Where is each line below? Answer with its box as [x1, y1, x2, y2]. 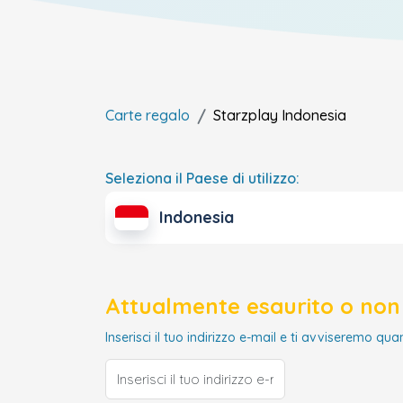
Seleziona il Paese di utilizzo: [105, 169, 300, 187]
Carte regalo [105, 106, 190, 124]
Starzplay [213, 106, 278, 124]
